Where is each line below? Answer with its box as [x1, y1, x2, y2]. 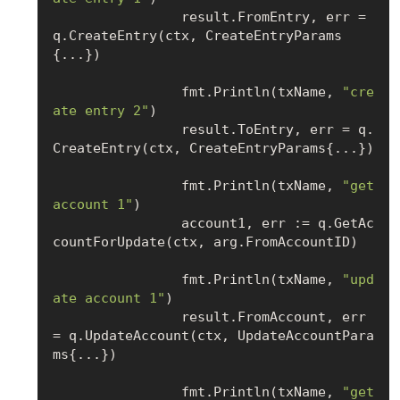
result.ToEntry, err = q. [52, 121, 181, 137]
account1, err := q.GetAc [52, 214, 181, 231]
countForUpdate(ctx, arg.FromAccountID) [52, 233, 358, 250]
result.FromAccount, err [52, 308, 181, 325]
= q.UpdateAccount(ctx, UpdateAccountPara [52, 327, 374, 344]
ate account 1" [52, 289, 165, 306]
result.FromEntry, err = [52, 8, 181, 25]
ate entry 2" [52, 102, 149, 119]
